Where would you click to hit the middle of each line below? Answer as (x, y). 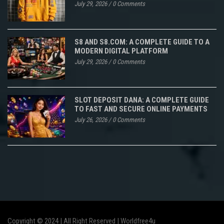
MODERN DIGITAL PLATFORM (121, 51)
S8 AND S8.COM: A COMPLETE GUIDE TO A (142, 42)
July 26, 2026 (91, 119)
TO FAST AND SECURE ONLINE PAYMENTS (141, 109)
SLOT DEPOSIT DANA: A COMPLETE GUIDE (142, 100)
